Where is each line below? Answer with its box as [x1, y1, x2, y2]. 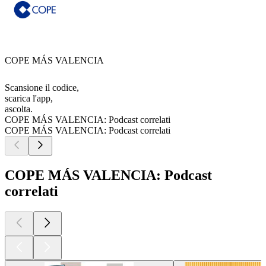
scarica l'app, [5, 93, 53, 104]
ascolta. [5, 104, 33, 115]
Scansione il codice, [5, 83, 79, 93]
